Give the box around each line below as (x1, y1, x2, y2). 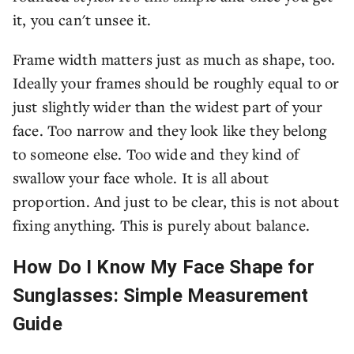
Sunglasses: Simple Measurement (13, 284, 309, 307)
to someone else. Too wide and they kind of (13, 144, 299, 164)
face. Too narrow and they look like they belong (13, 120, 327, 140)
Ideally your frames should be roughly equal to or (13, 73, 340, 92)
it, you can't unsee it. (13, 9, 152, 29)
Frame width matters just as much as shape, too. (13, 49, 336, 69)
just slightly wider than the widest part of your (13, 96, 323, 116)
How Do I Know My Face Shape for (13, 256, 314, 278)
